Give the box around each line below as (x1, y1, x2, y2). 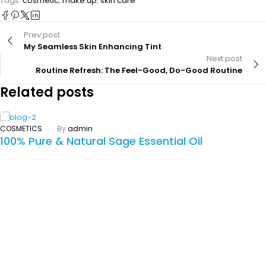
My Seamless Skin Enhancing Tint (24, 40, 161, 52)
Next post (207, 52, 242, 64)
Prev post (24, 28, 60, 40)
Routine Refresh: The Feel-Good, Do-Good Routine (36, 64, 242, 76)
